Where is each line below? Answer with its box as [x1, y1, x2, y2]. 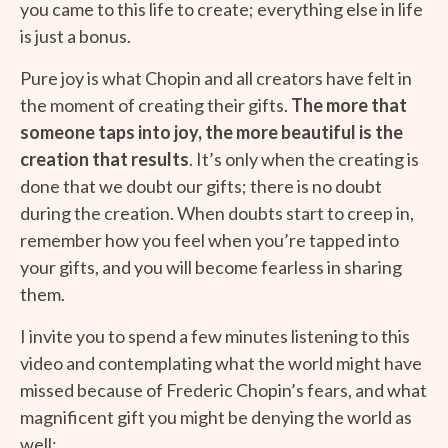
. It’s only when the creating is [189, 147, 419, 170]
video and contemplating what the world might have [20, 351, 422, 374]
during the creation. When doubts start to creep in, [20, 201, 414, 224]
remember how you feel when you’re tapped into [20, 228, 399, 251]
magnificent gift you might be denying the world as [20, 405, 412, 428]
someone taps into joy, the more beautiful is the [20, 120, 403, 143]
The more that [291, 93, 407, 116]
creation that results [20, 147, 189, 170]
